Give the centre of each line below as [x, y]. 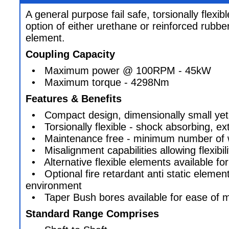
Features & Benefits [74, 99]
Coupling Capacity [70, 54]
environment [54, 186]
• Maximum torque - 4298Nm [97, 82]
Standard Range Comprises [92, 214]
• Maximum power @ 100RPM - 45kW [118, 71]
